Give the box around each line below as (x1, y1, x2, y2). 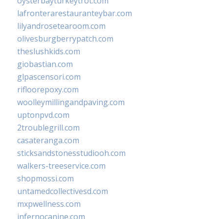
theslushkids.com (17, 45, 80, 57)
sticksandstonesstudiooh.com (17, 147, 126, 158)
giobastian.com (17, 58, 73, 69)
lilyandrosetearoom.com (17, 20, 106, 31)
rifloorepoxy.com (17, 84, 79, 95)
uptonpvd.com (17, 109, 69, 120)
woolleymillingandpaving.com (17, 96, 125, 108)
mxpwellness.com (17, 198, 81, 209)
